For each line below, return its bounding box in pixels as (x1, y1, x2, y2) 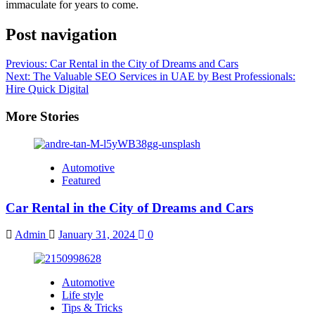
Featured (62, 174, 101, 186)
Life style (62, 289, 103, 302)
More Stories (6, 109, 79, 124)
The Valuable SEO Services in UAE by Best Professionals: (33, 70, 295, 83)
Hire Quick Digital (6, 83, 89, 96)
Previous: (6, 58, 50, 70)
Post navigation (6, 25, 117, 44)
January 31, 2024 (58, 229, 138, 241)
